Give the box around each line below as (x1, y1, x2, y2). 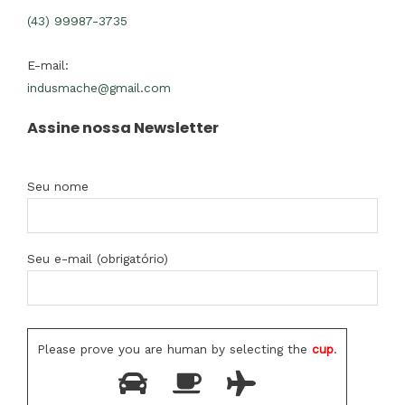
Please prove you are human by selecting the (37, 341, 307, 356)
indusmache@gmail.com (27, 80, 171, 96)
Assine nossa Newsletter (27, 118, 219, 139)
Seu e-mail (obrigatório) (27, 251, 168, 267)
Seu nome (27, 179, 89, 194)
